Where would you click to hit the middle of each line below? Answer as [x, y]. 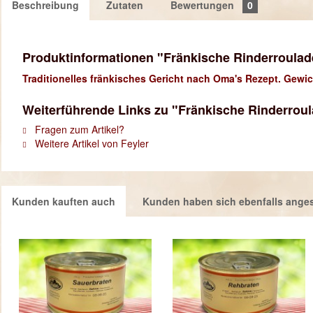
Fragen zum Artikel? [78, 129]
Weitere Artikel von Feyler [90, 143]
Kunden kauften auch [64, 201]
